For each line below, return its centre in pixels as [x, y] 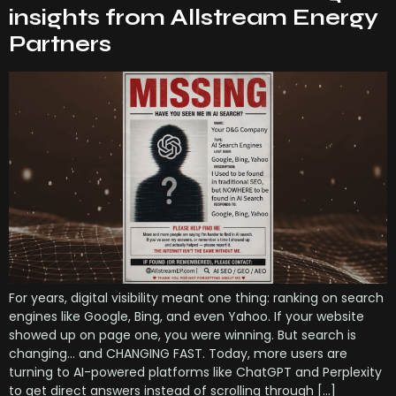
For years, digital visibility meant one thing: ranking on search [196, 298]
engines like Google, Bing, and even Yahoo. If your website [187, 317]
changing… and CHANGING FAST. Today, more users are [178, 354]
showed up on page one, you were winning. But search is [183, 335]
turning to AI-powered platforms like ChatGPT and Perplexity [195, 373]
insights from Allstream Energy [194, 17]
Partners [60, 44]
